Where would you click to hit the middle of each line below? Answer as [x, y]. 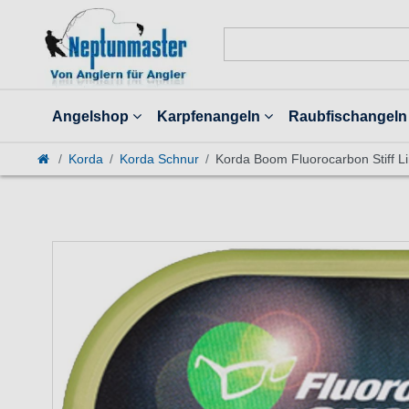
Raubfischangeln [347, 116]
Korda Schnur [159, 159]
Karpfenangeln [209, 116]
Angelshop [91, 116]
